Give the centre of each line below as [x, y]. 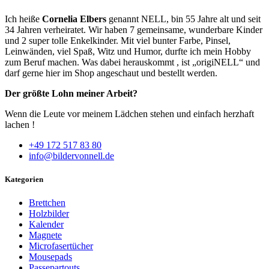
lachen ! [20, 124]
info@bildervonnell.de [71, 156]
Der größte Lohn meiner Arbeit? [71, 93]
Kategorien [24, 180]
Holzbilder [49, 214]
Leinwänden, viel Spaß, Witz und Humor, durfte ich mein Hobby [128, 51]
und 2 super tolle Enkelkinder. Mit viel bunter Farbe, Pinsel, [118, 40]
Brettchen [47, 203]
